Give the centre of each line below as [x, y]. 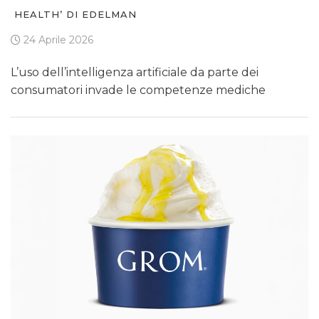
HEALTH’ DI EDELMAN [75, 15]
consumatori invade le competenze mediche [138, 90]
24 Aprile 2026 [57, 40]
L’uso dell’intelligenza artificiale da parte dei [135, 73]
